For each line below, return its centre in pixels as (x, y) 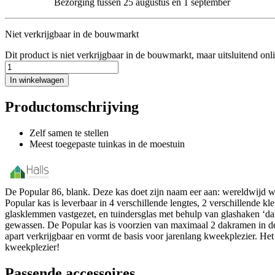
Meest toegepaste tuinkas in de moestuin (107, 144)
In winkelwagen (37, 80)
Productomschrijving (72, 107)
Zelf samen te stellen (69, 133)
